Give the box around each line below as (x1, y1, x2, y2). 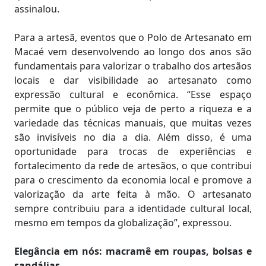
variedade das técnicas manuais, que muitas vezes (14, 116, 252, 129)
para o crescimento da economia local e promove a (14, 173, 252, 186)
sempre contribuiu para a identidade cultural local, (14, 201, 252, 215)
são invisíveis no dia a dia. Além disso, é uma (14, 130, 252, 144)
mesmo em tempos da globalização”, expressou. (14, 216, 232, 229)
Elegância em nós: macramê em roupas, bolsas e (14, 244, 252, 258)
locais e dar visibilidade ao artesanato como (14, 73, 252, 87)
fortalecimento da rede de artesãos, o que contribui (14, 159, 252, 172)
